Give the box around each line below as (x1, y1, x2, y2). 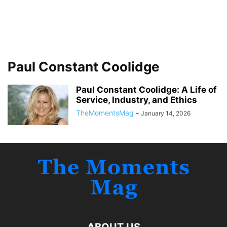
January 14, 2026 (141, 109, 191, 117)
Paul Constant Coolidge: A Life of (76, 85, 217, 95)
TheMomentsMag (76, 108, 134, 117)
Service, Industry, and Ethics (76, 95, 197, 105)
